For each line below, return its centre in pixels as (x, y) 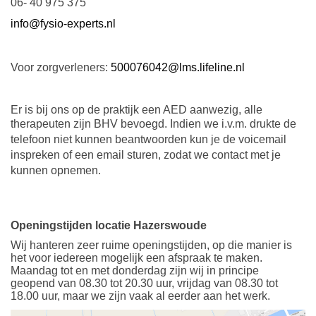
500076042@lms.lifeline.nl (178, 67)
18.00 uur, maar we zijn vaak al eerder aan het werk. (145, 296)
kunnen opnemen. (56, 170)
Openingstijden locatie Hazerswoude (109, 225)
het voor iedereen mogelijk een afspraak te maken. (136, 257)
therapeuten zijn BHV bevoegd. (90, 123)
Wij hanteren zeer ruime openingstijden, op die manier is (151, 245)
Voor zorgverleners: (61, 67)
